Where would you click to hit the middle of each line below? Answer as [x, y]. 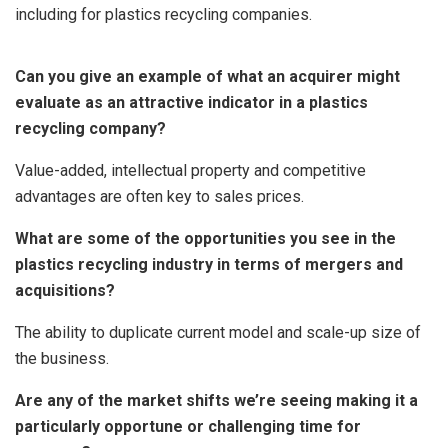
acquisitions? [65, 291]
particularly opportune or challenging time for [188, 427]
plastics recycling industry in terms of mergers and [209, 265]
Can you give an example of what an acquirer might [207, 77]
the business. [62, 359]
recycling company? [90, 129]
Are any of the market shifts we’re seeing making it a [216, 401]
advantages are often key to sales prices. [159, 197]
